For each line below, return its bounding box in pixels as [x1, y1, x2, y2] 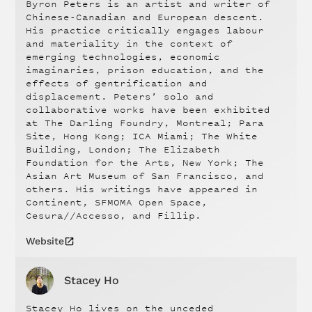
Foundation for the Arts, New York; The [25, 157, 264, 169]
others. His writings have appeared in [25, 183, 258, 196]
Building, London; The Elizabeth [25, 143, 220, 156]
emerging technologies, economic [25, 51, 220, 63]
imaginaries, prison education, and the [25, 64, 264, 77]
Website [25, 235, 64, 247]
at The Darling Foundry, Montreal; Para [25, 117, 264, 130]
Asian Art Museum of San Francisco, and [25, 170, 264, 182]
